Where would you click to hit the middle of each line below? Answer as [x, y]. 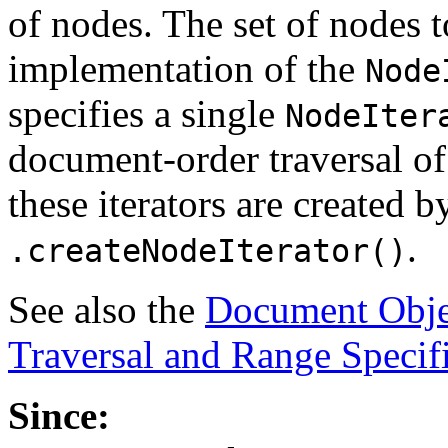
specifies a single [146, 113]
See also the [106, 309]
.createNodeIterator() [207, 250]
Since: [59, 415]
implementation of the [186, 68]
